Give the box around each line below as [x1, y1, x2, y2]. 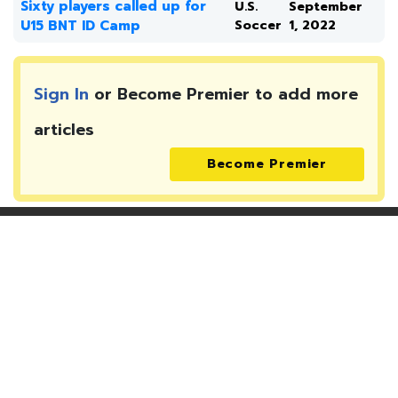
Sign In [34, 82, 89, 107]
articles [34, 117, 94, 142]
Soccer [235, 16, 282, 35]
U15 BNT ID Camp [20, 16, 140, 36]
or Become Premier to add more [89, 82, 358, 107]
